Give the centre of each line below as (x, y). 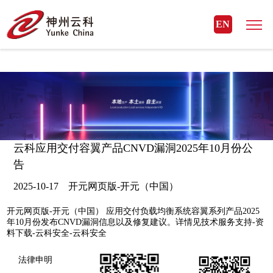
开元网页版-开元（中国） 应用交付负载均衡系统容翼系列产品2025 (133, 211)
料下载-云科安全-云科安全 (57, 233)
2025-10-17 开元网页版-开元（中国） (96, 186)
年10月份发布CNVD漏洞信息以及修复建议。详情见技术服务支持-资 (136, 222)
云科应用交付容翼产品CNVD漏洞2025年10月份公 (133, 148)
